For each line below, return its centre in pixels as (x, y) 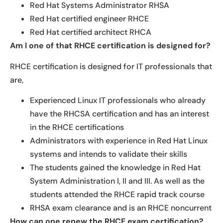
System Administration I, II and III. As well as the (117, 181)
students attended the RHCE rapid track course (117, 194)
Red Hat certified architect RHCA (91, 32)
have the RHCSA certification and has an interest (119, 113)
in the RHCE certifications (77, 127)
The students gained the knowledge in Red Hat (115, 167)
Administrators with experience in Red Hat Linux (119, 140)
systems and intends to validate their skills (109, 154)
